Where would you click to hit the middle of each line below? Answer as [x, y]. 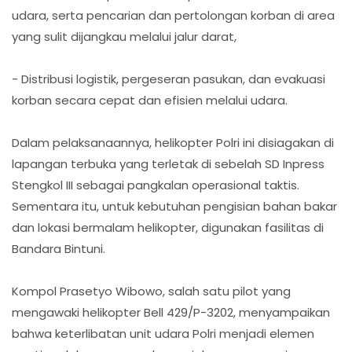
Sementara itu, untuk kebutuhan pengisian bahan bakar [174, 206]
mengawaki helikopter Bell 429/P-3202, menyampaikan [171, 312]
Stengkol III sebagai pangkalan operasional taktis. [156, 185]
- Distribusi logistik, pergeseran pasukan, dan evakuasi [169, 79]
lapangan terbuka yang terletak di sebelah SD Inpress [168, 163]
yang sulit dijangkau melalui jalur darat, [124, 36]
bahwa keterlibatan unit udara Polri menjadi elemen [163, 333]
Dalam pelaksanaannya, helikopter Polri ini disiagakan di [173, 142]
